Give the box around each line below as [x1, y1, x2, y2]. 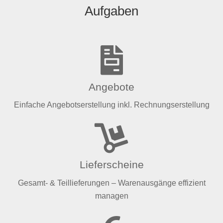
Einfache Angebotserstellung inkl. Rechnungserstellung [13, 100, 210, 109]
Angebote [89, 81, 134, 93]
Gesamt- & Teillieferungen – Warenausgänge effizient [17, 178, 206, 187]
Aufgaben [85, 3, 138, 18]
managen [95, 191, 128, 200]
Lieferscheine [79, 159, 144, 171]
